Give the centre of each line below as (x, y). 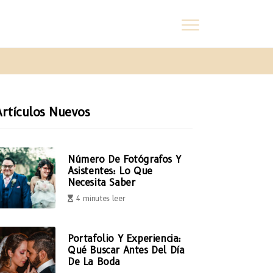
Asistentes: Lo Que (110, 171)
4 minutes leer (100, 198)
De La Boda (94, 261)
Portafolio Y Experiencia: (125, 238)
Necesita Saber (101, 182)
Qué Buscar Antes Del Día (126, 250)
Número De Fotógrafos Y (124, 159)
